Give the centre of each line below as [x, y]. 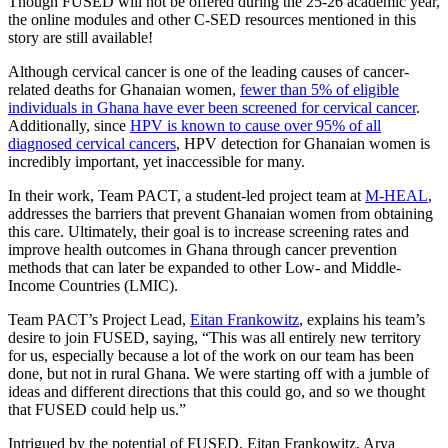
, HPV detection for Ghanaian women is [303, 143]
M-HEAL [396, 195]
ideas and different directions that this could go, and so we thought [216, 391]
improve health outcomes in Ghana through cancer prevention [202, 249]
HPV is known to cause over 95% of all [255, 125]
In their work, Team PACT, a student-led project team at [186, 195]
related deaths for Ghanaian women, [124, 89]
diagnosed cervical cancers [92, 143]
